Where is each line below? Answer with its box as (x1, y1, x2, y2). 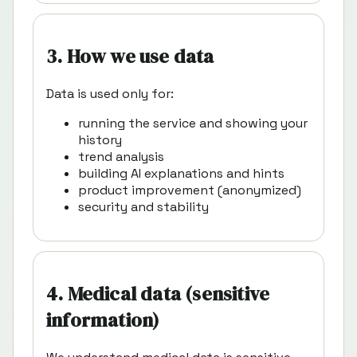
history (78, 131, 122, 149)
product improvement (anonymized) (78, 182, 301, 199)
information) (46, 307, 160, 334)
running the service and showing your (78, 115, 308, 132)
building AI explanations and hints (78, 165, 284, 182)
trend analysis (78, 148, 164, 166)
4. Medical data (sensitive (46, 280, 270, 308)
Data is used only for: (46, 85, 174, 103)
